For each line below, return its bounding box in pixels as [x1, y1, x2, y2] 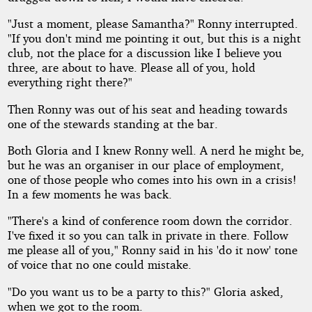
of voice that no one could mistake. [7, 257, 192, 272]
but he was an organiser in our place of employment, [7, 157, 284, 172]
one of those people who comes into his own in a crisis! [7, 171, 297, 187]
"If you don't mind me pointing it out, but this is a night [7, 31, 301, 46]
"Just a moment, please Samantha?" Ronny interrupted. [7, 16, 298, 31]
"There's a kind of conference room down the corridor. [7, 213, 292, 228]
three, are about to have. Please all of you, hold [7, 60, 256, 75]
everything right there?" [7, 75, 132, 90]
